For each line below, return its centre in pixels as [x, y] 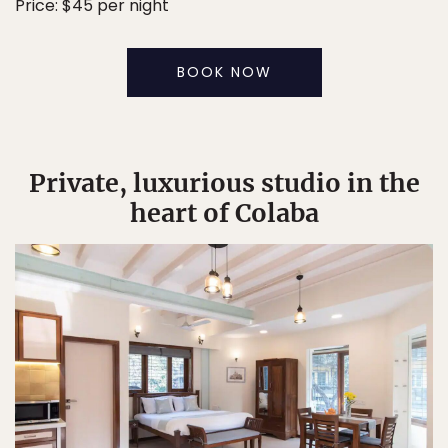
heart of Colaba [224, 212]
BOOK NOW [224, 71]
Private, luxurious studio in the [224, 182]
